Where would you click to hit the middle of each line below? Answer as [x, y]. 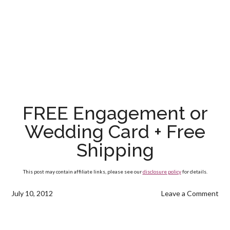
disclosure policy [162, 171]
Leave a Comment [190, 193]
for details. [194, 171]
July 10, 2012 [32, 193]
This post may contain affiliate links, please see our [83, 171]
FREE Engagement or [115, 113]
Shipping [115, 150]
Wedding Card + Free [115, 131]
